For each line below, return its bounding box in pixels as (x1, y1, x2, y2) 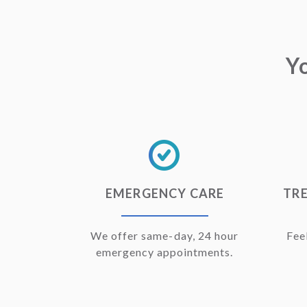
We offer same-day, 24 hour (90, 229, 239, 243)
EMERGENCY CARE (105, 186, 225, 201)
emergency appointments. (95, 245, 234, 259)
